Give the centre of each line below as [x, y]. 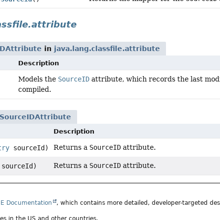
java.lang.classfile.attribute [107, 49]
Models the [38, 79]
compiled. [35, 89]
